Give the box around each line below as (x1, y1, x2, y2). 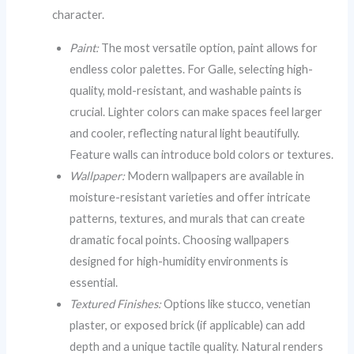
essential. (70, 276, 119, 289)
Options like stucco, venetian (161, 297, 311, 311)
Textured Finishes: (70, 297, 162, 311)
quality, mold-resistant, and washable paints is (70, 84, 303, 97)
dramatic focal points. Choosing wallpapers (70, 233, 290, 247)
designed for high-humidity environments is (70, 254, 289, 268)
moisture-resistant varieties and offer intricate (70, 190, 311, 204)
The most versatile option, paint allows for (99, 41, 318, 55)
